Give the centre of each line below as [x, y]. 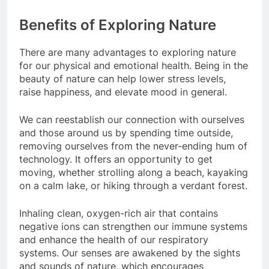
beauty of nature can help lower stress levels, [122, 78]
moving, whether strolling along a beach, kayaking [134, 172]
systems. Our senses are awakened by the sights [130, 252]
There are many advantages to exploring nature [128, 52]
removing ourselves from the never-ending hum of [133, 146]
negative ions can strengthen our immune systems [133, 226]
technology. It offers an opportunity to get [116, 159]
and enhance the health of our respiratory [114, 239]
